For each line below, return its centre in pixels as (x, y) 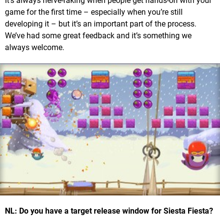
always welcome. (35, 47)
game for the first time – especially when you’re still (94, 12)
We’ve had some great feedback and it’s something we (98, 35)
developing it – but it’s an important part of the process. (101, 24)
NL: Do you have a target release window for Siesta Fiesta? (109, 211)
